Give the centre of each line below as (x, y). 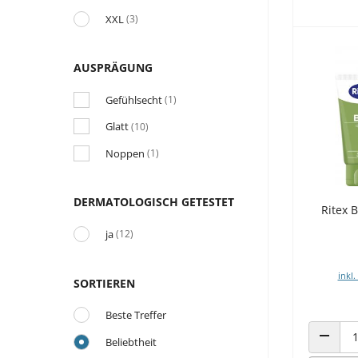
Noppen (125, 153)
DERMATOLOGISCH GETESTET (154, 202)
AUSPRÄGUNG (113, 68)
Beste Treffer (136, 315)
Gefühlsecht (134, 99)
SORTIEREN (104, 283)
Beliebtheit (131, 342)
